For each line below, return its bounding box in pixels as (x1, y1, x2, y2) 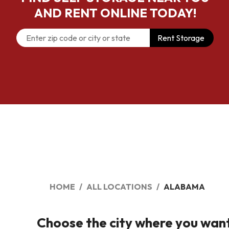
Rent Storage (157, 33, 204, 43)
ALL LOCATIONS (86, 181, 152, 192)
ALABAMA (164, 181, 205, 192)
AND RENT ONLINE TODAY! (34, 5, 196, 20)
